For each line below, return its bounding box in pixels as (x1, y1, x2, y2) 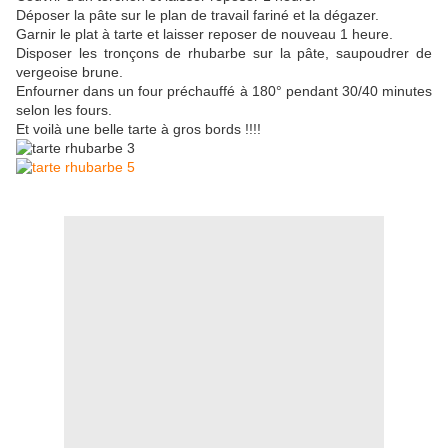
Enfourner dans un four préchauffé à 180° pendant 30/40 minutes (16, 83, 432, 100)
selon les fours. (16, 102, 112, 119)
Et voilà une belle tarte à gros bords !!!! (16, 121, 261, 138)
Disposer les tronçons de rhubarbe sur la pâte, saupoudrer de (16, 45, 432, 62)
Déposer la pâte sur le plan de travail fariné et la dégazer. (16, 7, 379, 24)
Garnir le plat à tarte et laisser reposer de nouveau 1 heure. (16, 26, 393, 43)
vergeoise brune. (16, 64, 123, 81)
